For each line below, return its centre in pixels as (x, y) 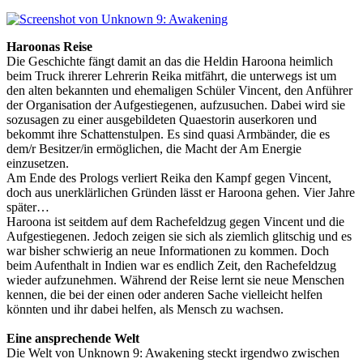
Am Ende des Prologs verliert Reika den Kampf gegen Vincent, (169, 177)
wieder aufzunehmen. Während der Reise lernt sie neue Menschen (175, 280)
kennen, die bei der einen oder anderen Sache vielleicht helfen (164, 294)
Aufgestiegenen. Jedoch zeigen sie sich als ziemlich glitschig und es (179, 236)
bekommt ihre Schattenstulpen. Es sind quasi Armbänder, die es (168, 134)
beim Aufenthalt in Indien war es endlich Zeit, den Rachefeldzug (171, 265)
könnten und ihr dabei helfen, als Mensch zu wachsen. (145, 309)
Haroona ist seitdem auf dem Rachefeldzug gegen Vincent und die (175, 221)
